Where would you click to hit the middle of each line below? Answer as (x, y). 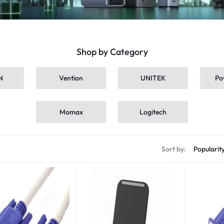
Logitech (153, 112)
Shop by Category (112, 52)
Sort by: (173, 149)
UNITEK (153, 78)
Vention (71, 78)
